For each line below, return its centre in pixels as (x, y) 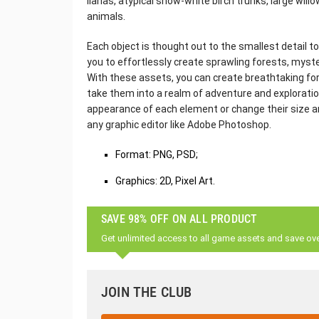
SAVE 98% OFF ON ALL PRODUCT (179, 219)
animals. (106, 16)
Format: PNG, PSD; (157, 155)
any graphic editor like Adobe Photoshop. (179, 125)
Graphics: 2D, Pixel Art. (165, 181)
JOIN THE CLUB (147, 292)
